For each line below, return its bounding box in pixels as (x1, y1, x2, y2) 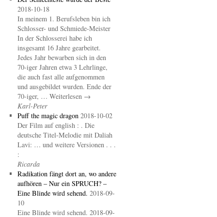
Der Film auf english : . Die (17, 121, 94, 130)
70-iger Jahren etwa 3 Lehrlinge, (17, 62, 108, 72)
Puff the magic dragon (17, 111, 78, 120)
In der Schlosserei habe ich (17, 33, 92, 43)
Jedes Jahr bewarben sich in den (17, 53, 106, 62)
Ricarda (17, 159, 40, 169)
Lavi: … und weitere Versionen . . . (17, 140, 116, 149)
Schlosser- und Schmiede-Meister (17, 24, 110, 33)
